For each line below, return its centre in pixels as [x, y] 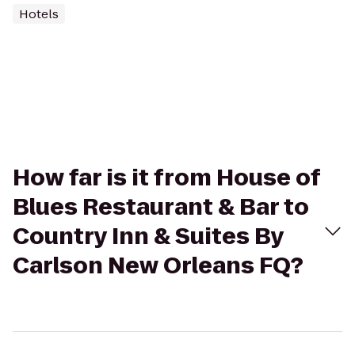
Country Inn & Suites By [148, 237]
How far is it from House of [166, 178]
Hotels [39, 14]
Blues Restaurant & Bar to [161, 207]
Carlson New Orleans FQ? [158, 266]
